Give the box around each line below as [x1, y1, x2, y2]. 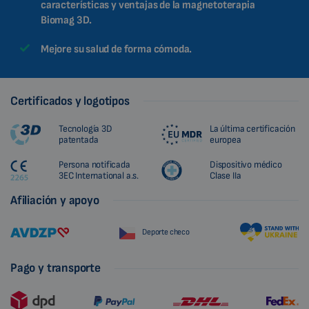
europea [210, 133, 241, 146]
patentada [59, 133, 99, 146]
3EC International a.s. [59, 169, 139, 181]
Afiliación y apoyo [10, 192, 99, 208]
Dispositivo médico [210, 158, 282, 170]
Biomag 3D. [41, 13, 92, 27]
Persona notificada [59, 158, 130, 170]
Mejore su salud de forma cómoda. [41, 42, 192, 56]
